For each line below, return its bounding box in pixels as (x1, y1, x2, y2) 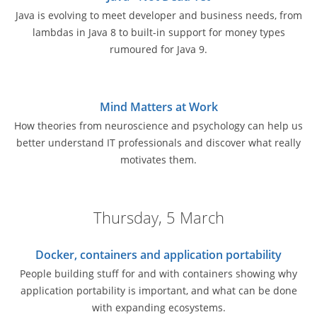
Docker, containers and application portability (35, 246, 282, 263)
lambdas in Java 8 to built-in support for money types (32, 25, 285, 40)
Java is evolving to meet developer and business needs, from (15, 8, 302, 23)
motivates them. (120, 153, 197, 167)
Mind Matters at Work (99, 99, 218, 115)
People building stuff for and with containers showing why (20, 266, 297, 280)
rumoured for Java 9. (110, 42, 207, 57)
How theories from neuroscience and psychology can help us (14, 119, 303, 133)
